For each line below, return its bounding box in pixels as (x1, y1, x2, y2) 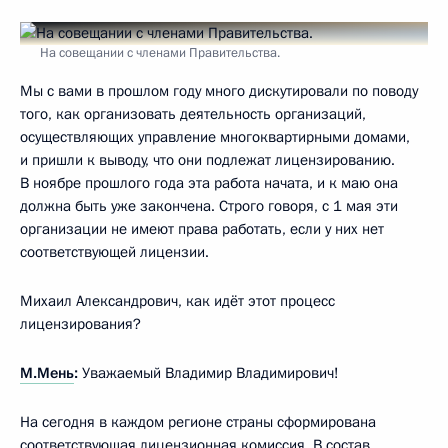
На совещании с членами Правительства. (40, 43, 280, 62)
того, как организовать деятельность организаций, (20, 103, 366, 124)
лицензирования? (20, 313, 141, 334)
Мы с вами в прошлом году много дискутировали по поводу (20, 80, 418, 101)
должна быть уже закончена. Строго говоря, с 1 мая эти (20, 195, 398, 216)
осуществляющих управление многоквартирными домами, (20, 126, 410, 147)
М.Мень (20, 362, 74, 383)
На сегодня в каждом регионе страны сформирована (20, 411, 376, 432)
